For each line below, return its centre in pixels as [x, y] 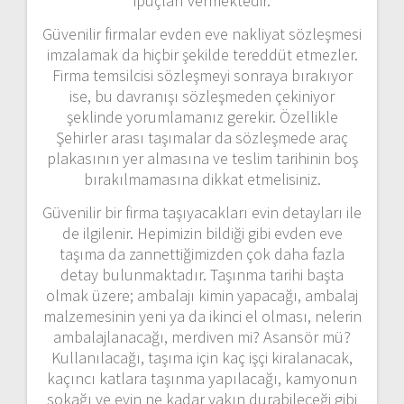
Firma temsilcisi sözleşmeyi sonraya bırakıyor [202, 75]
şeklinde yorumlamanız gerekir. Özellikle [202, 116]
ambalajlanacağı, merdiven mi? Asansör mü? [202, 336]
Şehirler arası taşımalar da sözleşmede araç [202, 137]
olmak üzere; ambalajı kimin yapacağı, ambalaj [202, 295]
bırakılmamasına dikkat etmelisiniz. [202, 179]
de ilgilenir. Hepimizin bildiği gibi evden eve [202, 233]
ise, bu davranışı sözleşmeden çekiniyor [202, 96]
